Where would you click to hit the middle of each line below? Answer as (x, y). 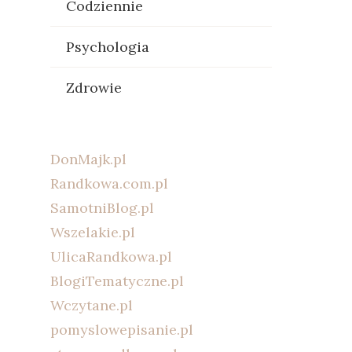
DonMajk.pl (88, 159)
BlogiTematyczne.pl (117, 281)
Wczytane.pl (91, 305)
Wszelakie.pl (92, 232)
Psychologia (107, 47)
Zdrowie (93, 88)
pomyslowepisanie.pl (121, 330)
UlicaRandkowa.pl (111, 257)
